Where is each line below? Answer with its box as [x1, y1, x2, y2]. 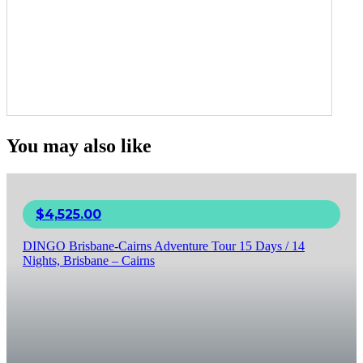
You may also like [6, 135, 152, 157]
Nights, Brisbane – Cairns [23, 254, 155, 268]
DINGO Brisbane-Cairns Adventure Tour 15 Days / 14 [23, 239, 305, 254]
